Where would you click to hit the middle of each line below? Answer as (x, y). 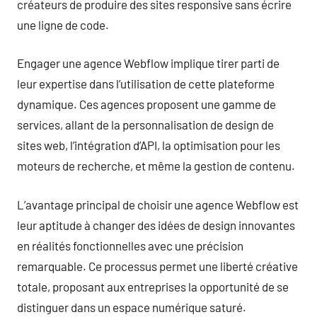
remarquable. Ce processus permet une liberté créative (157, 266)
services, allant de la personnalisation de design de (145, 125)
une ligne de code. (63, 24)
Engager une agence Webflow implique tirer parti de (148, 63)
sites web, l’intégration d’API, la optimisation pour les (149, 145)
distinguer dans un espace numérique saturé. (132, 307)
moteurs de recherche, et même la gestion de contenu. (156, 166)
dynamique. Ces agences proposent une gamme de (146, 104)
